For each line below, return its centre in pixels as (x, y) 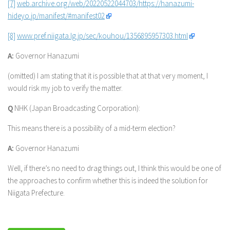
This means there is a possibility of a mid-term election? (92, 128)
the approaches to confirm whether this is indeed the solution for (108, 180)
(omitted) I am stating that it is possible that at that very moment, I (108, 76)
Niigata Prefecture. (36, 193)
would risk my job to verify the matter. (65, 88)
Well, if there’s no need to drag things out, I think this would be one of (114, 168)
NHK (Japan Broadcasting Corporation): (76, 108)
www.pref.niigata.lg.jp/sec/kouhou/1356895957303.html (102, 36)
